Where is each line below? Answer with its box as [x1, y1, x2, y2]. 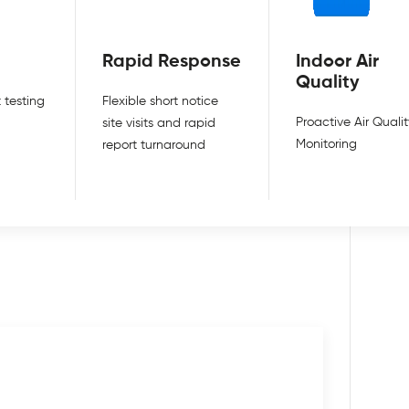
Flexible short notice [102, 94, 219, 108]
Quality [296, 73, 361, 91]
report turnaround [102, 138, 206, 152]
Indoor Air [296, 52, 380, 70]
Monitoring [296, 137, 358, 151]
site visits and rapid [102, 116, 216, 130]
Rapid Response [102, 52, 242, 70]
